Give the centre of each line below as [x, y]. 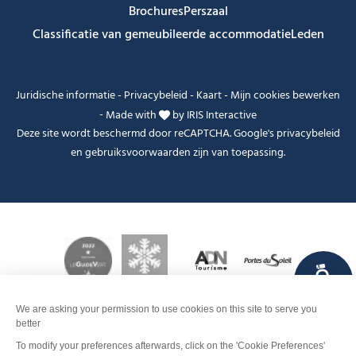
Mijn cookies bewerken [285, 95]
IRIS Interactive [222, 115]
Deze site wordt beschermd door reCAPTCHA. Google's [146, 134]
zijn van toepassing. [238, 153]
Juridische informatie [66, 95]
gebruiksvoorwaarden [138, 153]
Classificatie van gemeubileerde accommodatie [161, 35]
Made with [132, 115]
